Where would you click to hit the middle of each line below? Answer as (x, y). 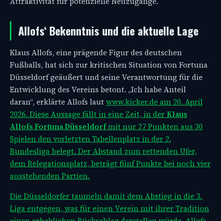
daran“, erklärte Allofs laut (58, 102)
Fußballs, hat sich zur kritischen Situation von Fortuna (109, 65)
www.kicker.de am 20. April (154, 102)
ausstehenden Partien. (50, 176)
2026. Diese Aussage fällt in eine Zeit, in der (88, 114)
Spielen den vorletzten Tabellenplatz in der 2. (91, 139)
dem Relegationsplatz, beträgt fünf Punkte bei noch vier (110, 163)
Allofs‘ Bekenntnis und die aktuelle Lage (108, 30)
